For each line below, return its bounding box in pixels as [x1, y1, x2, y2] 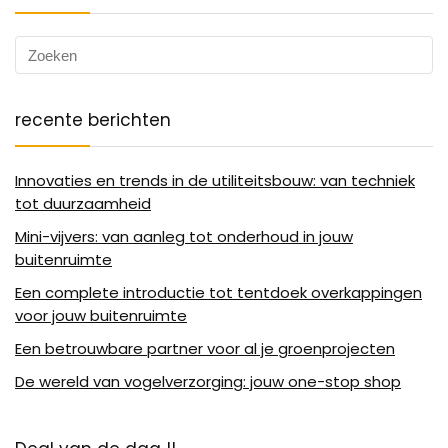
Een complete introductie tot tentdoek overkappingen [15, 282, 422, 304]
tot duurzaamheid [15, 193, 151, 215]
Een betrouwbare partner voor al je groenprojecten [15, 338, 395, 360]
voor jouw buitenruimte [15, 305, 187, 327]
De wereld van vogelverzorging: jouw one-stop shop [15, 371, 401, 393]
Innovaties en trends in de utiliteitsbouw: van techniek [15, 170, 415, 192]
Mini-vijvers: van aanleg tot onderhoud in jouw [15, 226, 353, 248]
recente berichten [15, 108, 171, 133]
